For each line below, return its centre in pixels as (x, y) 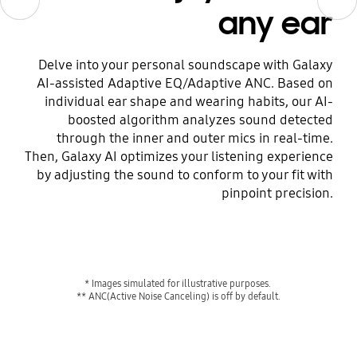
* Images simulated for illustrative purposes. (178, 284)
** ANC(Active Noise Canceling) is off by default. (178, 296)
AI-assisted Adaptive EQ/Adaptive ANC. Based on (185, 83)
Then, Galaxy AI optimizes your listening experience (179, 156)
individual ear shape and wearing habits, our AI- (189, 101)
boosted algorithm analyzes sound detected (201, 120)
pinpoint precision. (278, 193)
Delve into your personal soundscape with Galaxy (186, 65)
